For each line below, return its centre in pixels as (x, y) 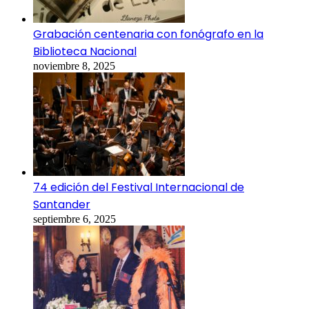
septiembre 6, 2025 (74, 219)
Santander (62, 204)
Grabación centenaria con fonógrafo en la (148, 34)
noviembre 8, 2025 (74, 66)
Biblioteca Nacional (85, 51)
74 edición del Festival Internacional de (139, 187)
